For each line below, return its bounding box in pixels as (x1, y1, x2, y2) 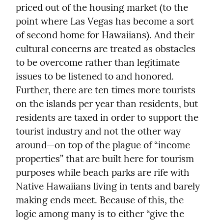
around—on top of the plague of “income (16, 138, 190, 151)
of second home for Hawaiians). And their (16, 28, 194, 41)
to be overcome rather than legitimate (16, 56, 180, 68)
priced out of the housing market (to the (16, 1, 188, 13)
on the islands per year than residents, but (16, 97, 198, 110)
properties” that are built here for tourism (16, 152, 194, 165)
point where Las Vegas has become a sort (16, 15, 194, 27)
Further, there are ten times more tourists (16, 83, 195, 96)
